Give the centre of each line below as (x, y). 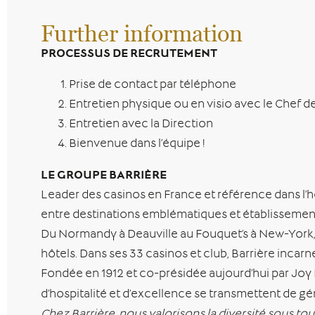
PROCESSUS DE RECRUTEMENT (129, 54)
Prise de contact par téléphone (153, 85)
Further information (142, 33)
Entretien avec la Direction (141, 125)
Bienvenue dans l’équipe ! (137, 144)
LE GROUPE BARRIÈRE (104, 176)
